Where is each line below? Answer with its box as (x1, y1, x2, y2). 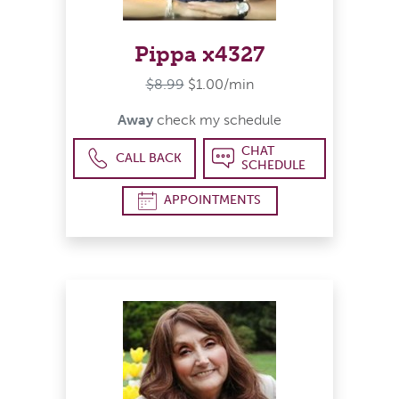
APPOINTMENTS (164, 192, 261, 208)
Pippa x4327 (134, 40, 265, 67)
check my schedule (153, 110, 281, 128)
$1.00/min (187, 75, 254, 93)
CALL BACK (116, 150, 183, 166)
